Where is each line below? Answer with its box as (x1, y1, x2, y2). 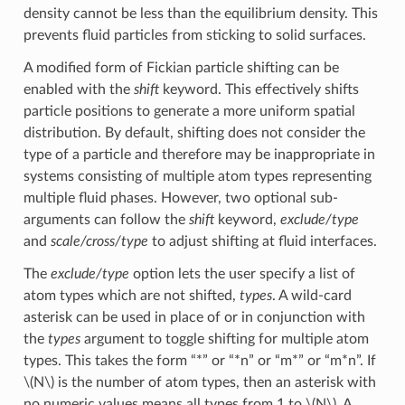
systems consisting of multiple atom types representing (23, 168, 372, 184)
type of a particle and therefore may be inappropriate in (23, 146, 375, 162)
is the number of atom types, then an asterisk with (53, 374, 376, 390)
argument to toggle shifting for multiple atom (80, 331, 369, 346)
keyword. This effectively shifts (158, 81, 359, 97)
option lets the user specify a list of (128, 266, 355, 281)
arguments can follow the (23, 212, 189, 227)
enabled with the (23, 81, 134, 97)
